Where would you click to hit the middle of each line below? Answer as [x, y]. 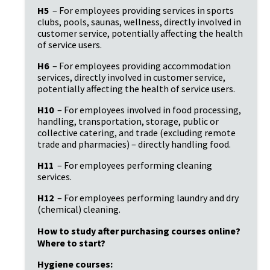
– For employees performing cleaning [134, 165]
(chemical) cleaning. [79, 209]
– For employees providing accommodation [141, 66]
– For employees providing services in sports [142, 11]
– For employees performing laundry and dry [147, 198]
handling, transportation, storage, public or [128, 121]
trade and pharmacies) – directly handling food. [134, 144]
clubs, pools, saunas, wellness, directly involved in [139, 22]
